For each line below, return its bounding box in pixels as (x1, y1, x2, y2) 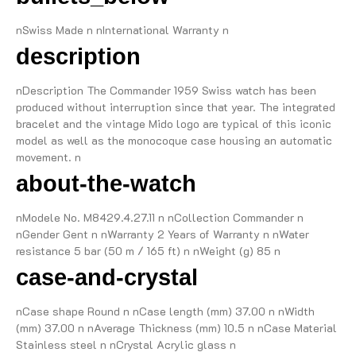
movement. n (16, 149, 81, 164)
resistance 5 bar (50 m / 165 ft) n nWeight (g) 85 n (16, 242, 281, 258)
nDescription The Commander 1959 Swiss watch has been (16, 82, 316, 98)
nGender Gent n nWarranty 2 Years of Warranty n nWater (16, 226, 309, 242)
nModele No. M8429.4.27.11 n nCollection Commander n (16, 209, 304, 225)
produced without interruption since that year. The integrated (16, 99, 335, 114)
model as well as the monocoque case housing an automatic (16, 132, 332, 148)
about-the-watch (16, 170, 196, 196)
